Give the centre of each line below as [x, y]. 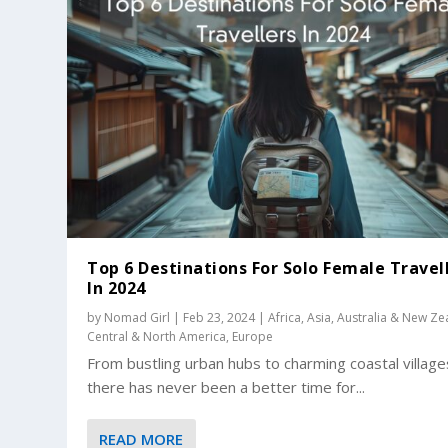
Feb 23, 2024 [219, 317]
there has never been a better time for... [226, 386]
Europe [253, 336]
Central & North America [157, 336]
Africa [285, 317]
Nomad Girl [137, 317]
